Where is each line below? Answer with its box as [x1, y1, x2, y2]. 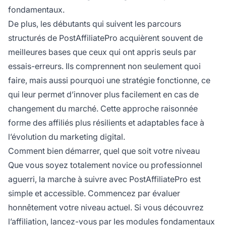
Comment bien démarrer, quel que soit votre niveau [8, 146, 200, 156]
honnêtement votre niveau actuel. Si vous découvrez [8, 202, 204, 213]
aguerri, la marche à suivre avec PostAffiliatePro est [8, 174, 201, 185]
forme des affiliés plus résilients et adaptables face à [8, 118, 204, 128]
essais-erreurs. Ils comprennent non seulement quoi [8, 61, 201, 72]
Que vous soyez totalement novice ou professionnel [8, 160, 202, 171]
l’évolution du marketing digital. [8, 132, 125, 142]
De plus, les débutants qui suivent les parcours [8, 19, 181, 29]
